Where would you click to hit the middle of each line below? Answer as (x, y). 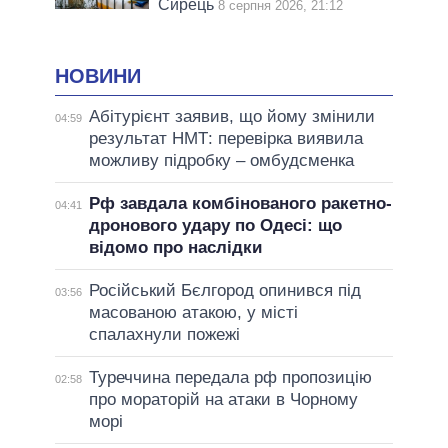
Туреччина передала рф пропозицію (230, 378)
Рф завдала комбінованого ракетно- (240, 204)
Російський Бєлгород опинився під (224, 291)
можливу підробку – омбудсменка (221, 161)
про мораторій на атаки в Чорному (223, 400)
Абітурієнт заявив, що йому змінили (231, 117)
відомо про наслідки (175, 248)
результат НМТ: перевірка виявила (225, 139)
